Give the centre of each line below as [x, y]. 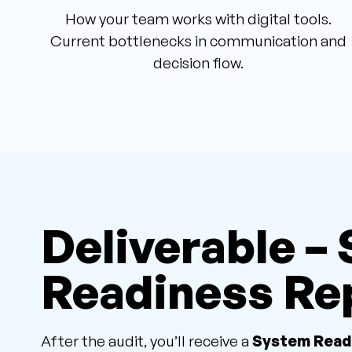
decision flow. [198, 63]
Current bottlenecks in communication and [198, 41]
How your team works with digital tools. [198, 19]
